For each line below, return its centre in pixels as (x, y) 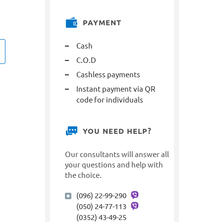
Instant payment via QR (116, 89)
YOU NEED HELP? (117, 131)
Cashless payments (108, 75)
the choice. (83, 175)
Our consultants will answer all (117, 154)
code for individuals (110, 100)
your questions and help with (114, 165)
